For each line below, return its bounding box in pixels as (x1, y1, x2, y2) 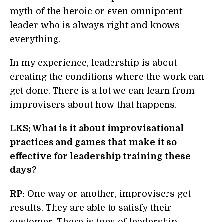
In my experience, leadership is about (10, 58, 177, 68)
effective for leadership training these (10, 151, 191, 161)
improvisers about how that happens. (10, 100, 177, 110)
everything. (10, 34, 60, 44)
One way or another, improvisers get (25, 189, 191, 199)
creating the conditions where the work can (10, 72, 204, 82)
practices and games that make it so (10, 137, 177, 147)
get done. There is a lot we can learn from (10, 86, 195, 96)
